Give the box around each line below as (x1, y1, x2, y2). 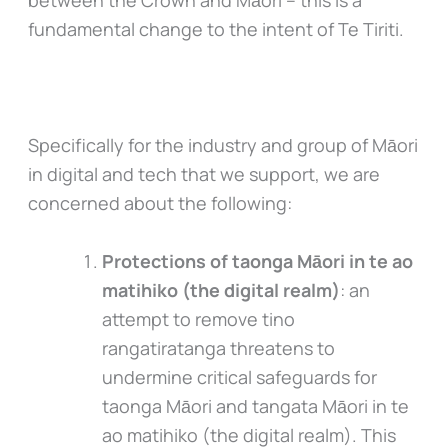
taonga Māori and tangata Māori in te (101, 393, 409, 418)
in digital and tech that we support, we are (27, 162, 380, 187)
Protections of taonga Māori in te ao (101, 248, 413, 273)
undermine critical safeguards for (101, 364, 377, 389)
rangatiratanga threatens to (101, 335, 335, 360)
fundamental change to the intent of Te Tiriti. (27, 17, 404, 42)
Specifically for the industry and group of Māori (27, 133, 418, 158)
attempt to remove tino (101, 306, 295, 331)
